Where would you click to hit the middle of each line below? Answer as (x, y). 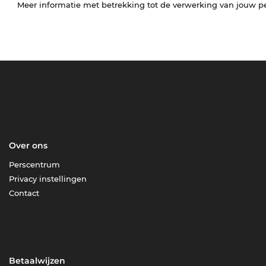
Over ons (28, 146)
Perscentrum (35, 165)
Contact (24, 193)
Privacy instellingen (48, 179)
